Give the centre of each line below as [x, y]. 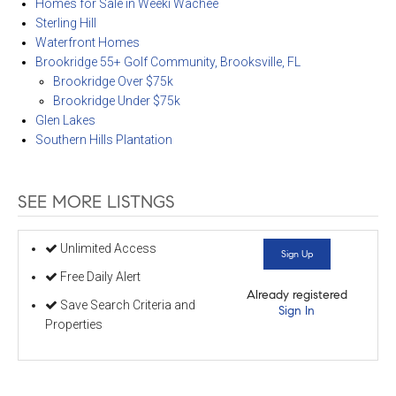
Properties [73, 324]
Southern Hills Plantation [103, 140]
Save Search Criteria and [126, 305]
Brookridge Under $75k [116, 101]
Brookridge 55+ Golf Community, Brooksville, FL [168, 62]
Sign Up [297, 253]
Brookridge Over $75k [113, 82]
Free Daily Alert [99, 276]
